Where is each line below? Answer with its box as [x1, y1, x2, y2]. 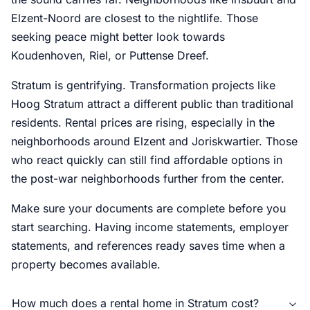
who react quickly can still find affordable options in [11, 153, 282, 167]
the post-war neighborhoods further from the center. [11, 172, 284, 186]
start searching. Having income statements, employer [11, 220, 289, 235]
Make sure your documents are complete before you [11, 201, 286, 216]
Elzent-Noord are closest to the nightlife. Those [11, 11, 258, 26]
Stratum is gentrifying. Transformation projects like [11, 78, 275, 93]
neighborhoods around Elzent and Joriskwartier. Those [11, 134, 298, 149]
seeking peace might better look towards [11, 30, 225, 44]
